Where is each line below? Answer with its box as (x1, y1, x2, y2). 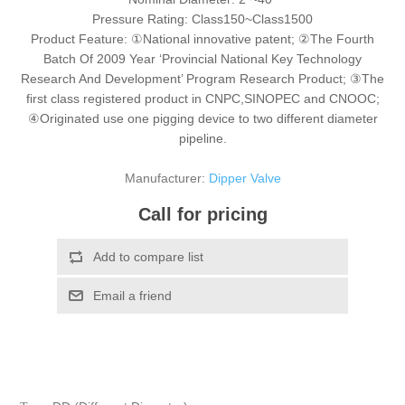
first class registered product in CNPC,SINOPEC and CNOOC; (25, 91, 380, 106)
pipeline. (178, 131, 227, 146)
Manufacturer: (124, 171, 205, 185)
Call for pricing (137, 204, 268, 225)
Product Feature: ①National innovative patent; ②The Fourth (31, 32, 374, 46)
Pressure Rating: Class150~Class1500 (92, 12, 313, 26)
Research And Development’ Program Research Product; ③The (21, 71, 384, 86)
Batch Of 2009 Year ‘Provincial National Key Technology (43, 52, 362, 66)
